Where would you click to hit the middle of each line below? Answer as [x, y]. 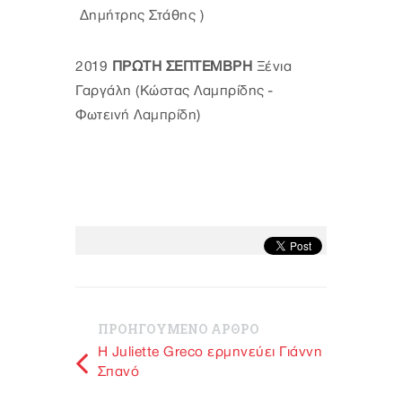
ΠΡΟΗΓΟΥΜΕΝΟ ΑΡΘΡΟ [179, 328]
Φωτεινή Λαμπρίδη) [138, 115]
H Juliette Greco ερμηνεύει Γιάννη [210, 352]
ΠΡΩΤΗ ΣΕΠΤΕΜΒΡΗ [184, 66]
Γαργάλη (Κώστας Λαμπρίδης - [174, 91]
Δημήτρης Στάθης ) [141, 15]
